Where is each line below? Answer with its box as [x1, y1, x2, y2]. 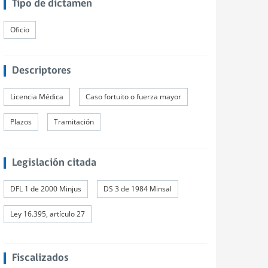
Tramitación [54, 117, 94, 127]
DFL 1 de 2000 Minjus [10, 184, 81, 194]
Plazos [10, 117, 32, 127]
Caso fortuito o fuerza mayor [86, 92, 181, 102]
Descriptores [11, 65, 71, 77]
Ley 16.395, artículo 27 [10, 209, 85, 219]
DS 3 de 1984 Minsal [103, 184, 172, 194]
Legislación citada [11, 157, 96, 169]
